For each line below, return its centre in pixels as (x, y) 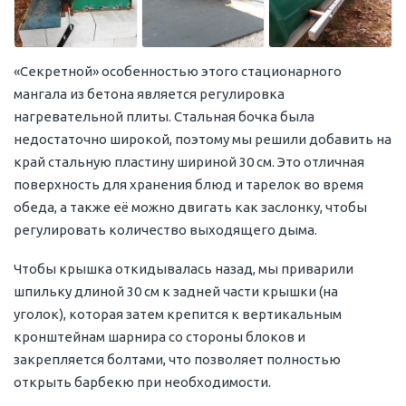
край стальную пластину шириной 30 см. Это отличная (189, 161)
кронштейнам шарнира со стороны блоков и (159, 336)
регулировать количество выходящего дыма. (165, 229)
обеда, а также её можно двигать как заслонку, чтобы (190, 207)
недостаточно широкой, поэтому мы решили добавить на (203, 139)
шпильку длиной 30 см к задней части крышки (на (176, 291)
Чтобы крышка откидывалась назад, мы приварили (184, 268)
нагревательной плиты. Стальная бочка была (164, 116)
